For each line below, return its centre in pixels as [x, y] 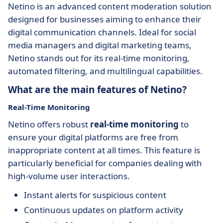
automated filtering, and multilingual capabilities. [105, 71]
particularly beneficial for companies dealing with [105, 163]
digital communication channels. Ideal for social [102, 32]
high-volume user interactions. [69, 176]
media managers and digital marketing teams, [100, 45]
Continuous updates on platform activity [104, 210]
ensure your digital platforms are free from [93, 137]
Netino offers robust [49, 124]
